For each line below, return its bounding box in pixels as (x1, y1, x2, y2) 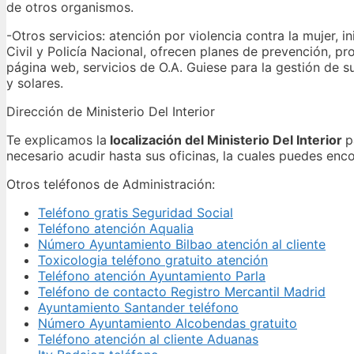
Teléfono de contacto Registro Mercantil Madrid (38, 283, 326, 299)
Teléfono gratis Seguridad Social (38, 204, 233, 220)
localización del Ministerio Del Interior (107, 131, 345, 148)
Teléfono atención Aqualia (38, 220, 194, 236)
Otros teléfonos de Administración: (6, 175, 215, 192)
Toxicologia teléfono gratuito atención (38, 251, 268, 268)
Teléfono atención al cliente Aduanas (38, 330, 258, 347)
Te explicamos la (6, 131, 107, 148)
